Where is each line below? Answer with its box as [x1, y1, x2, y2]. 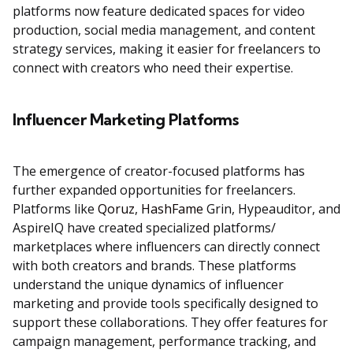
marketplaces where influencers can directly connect [13, 238, 320, 256]
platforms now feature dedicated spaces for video [13, 2, 305, 20]
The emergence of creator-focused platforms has [13, 162, 305, 180]
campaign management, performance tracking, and [13, 333, 316, 351]
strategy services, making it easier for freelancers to [13, 40, 321, 58]
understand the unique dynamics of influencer [13, 276, 284, 294]
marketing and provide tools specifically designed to [13, 295, 318, 313]
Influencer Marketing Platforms [13, 110, 238, 130]
